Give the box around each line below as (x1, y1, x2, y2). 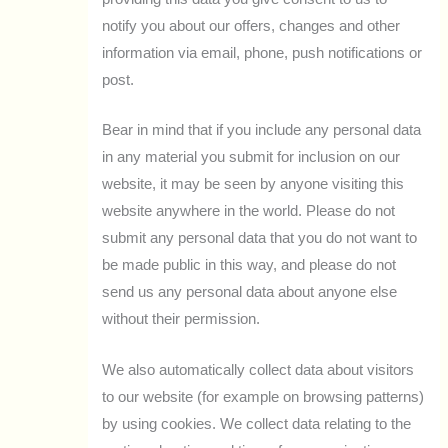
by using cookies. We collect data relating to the (102, 415, 412, 432)
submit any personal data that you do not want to (102, 230, 418, 247)
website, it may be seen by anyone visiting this (102, 176, 405, 193)
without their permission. (102, 311, 261, 328)
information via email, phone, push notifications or (102, 44, 423, 61)
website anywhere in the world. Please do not (102, 203, 396, 220)
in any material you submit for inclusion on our (102, 149, 401, 166)
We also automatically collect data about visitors (102, 361, 415, 378)
